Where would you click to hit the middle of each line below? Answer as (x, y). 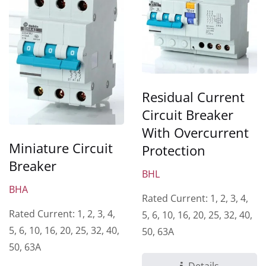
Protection (174, 150)
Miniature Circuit (61, 148)
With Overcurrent (195, 132)
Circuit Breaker (188, 114)
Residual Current (193, 96)
